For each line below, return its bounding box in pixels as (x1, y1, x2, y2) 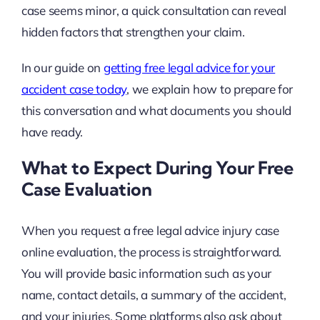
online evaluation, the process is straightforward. (21, 244, 282, 259)
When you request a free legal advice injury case (21, 222, 279, 238)
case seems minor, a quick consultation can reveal (21, 3, 286, 19)
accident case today (21, 81, 127, 97)
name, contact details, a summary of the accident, (21, 286, 286, 302)
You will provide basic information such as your (21, 265, 271, 281)
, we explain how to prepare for (126, 81, 294, 97)
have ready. (21, 124, 84, 140)
